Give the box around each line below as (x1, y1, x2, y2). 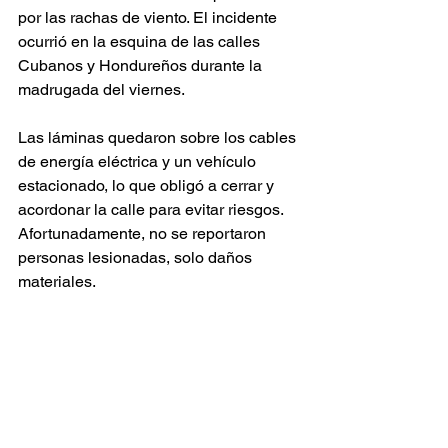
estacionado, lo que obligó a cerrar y (18, 175, 278, 195)
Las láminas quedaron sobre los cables (18, 127, 300, 147)
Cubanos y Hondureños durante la (18, 55, 266, 75)
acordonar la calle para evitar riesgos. (18, 199, 287, 219)
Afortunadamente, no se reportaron (18, 223, 270, 243)
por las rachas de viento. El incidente (18, 7, 281, 27)
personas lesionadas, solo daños (18, 247, 256, 267)
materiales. (18, 271, 96, 291)
